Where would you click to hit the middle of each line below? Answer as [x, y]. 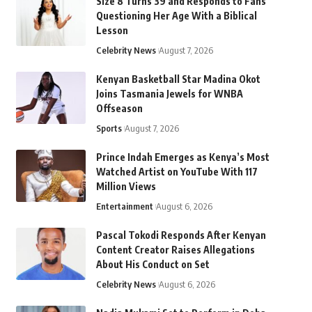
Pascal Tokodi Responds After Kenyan [181, 235]
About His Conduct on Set [153, 264]
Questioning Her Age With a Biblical [176, 16]
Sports [109, 128]
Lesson [112, 30]
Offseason [119, 108]
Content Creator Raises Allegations [175, 250]
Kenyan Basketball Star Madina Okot [178, 79]
